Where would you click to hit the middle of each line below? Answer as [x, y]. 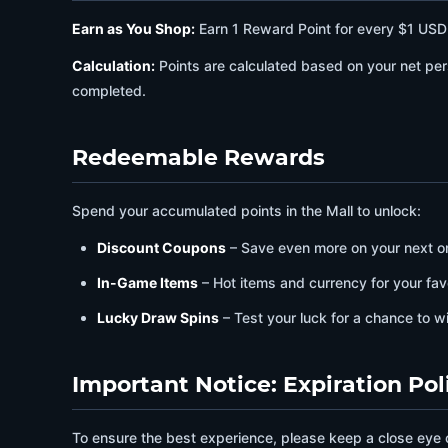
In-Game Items [147, 282]
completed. [109, 90]
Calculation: [113, 65]
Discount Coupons [161, 247]
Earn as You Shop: [133, 28]
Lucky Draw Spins [158, 317]
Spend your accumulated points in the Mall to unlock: [246, 210]
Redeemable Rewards [198, 157]
